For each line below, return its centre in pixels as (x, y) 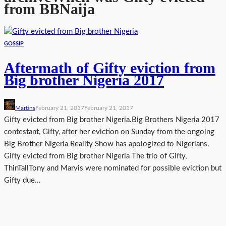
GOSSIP (14, 43)
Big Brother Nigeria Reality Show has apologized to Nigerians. (109, 144)
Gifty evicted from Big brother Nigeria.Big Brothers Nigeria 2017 (112, 120)
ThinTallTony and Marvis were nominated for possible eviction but (113, 168)
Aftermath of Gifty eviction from (110, 68)
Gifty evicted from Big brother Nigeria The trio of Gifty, (95, 156)
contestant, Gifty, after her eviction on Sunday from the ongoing (109, 132)
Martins (25, 108)
